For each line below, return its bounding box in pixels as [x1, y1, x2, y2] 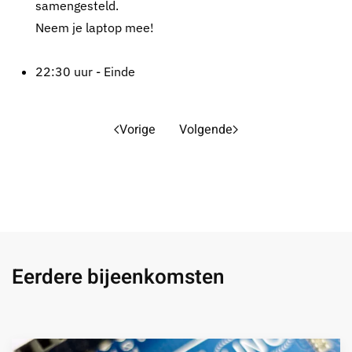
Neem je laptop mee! [35, 20, 154, 35]
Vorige [119, 120, 156, 139]
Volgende [179, 120, 233, 139]
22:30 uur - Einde [35, 64, 135, 79]
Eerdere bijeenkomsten [12, 262, 225, 292]
